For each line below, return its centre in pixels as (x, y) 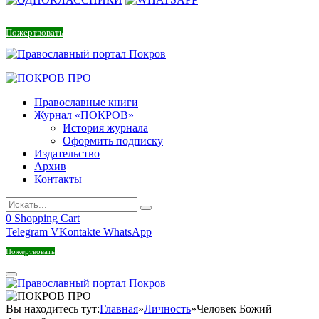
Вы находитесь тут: (53, 309)
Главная (119, 309)
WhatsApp (127, 232)
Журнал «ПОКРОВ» (84, 115)
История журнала (105, 128)
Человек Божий (234, 309)
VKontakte (75, 232)
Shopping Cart (47, 219)
